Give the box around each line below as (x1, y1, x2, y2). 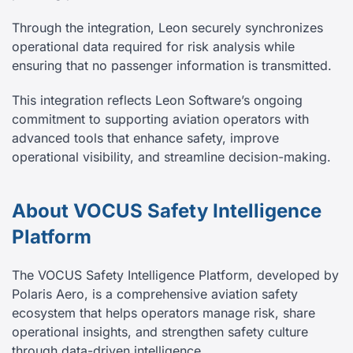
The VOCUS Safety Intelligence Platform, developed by (12, 267, 339, 284)
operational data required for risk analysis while (12, 39, 295, 55)
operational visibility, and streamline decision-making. (12, 149, 331, 165)
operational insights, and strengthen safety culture (12, 324, 308, 340)
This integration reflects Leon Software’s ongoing (12, 92, 303, 109)
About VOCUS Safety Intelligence (12, 199, 321, 223)
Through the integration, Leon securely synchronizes (12, 20, 323, 36)
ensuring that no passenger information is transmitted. (12, 58, 332, 74)
